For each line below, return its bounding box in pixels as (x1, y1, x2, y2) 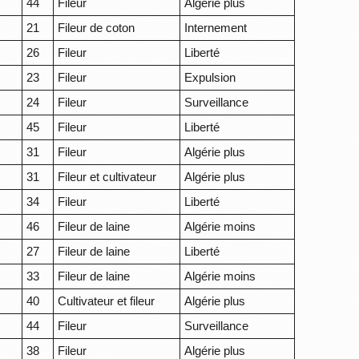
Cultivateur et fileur (58, 294, 155, 309)
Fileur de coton (58, 21, 135, 35)
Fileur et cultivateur (58, 170, 157, 184)
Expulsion (184, 71, 236, 85)
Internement (184, 21, 248, 35)
